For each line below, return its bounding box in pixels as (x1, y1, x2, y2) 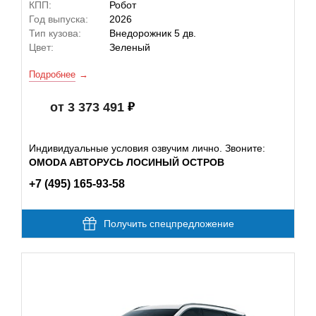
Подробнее (29, 69, 75, 80)
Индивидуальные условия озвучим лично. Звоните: (29, 142, 265, 154)
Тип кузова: (29, 28, 81, 39)
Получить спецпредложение (103, 218, 234, 229)
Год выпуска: (29, 13, 88, 25)
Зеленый (109, 42, 150, 53)
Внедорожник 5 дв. (109, 28, 196, 39)
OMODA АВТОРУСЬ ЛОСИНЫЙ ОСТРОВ (29, 157, 224, 168)
